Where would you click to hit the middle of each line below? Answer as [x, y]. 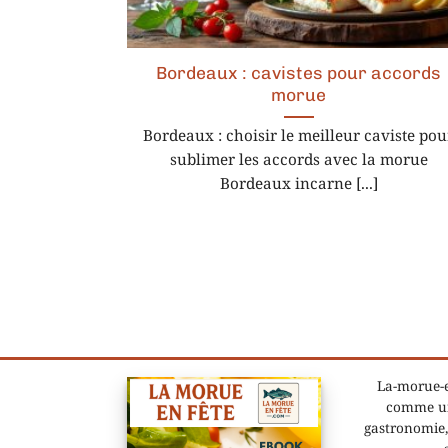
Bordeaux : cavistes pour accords [299, 73]
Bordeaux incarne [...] [298, 185]
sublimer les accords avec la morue [298, 161]
